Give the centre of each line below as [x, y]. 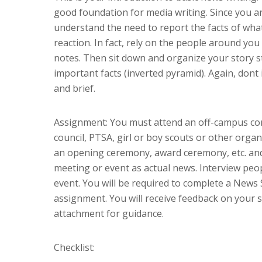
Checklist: [74, 247]
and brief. [75, 88]
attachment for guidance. [109, 213]
